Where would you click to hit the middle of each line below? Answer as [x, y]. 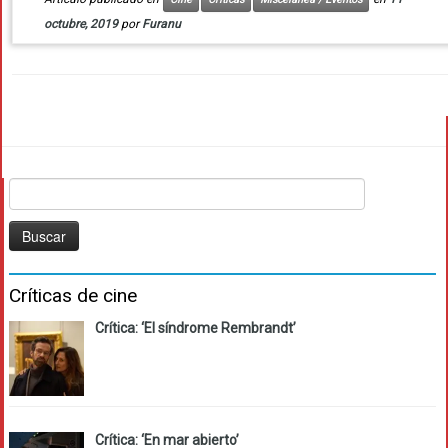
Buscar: [31, 188]
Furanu [161, 24]
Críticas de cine [73, 296]
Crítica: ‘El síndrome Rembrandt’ [195, 328]
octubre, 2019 [80, 24]
